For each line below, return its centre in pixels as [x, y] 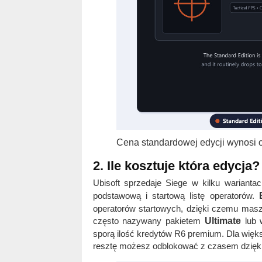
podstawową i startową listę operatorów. [176, 196]
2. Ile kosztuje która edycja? [176, 166]
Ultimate [223, 221]
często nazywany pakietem [149, 221]
